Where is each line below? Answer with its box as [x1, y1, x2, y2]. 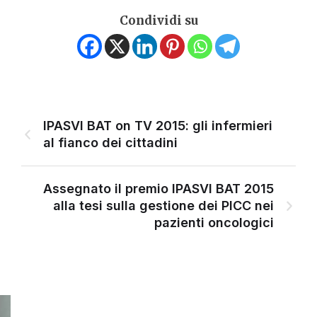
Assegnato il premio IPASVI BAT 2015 [43, 181, 274, 197]
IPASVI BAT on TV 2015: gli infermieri [43, 118, 272, 134]
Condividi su [119, 13, 198, 29]
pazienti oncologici [154, 215, 274, 231]
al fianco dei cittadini [43, 135, 178, 151]
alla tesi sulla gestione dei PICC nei [53, 198, 274, 214]
